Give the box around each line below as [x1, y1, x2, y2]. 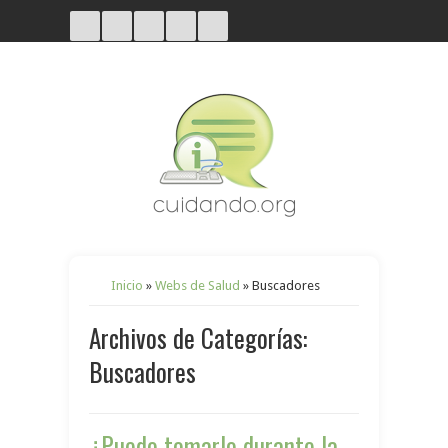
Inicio [111, 278, 143, 293]
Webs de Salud [155, 278, 240, 293]
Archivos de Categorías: [89, 319, 307, 356]
